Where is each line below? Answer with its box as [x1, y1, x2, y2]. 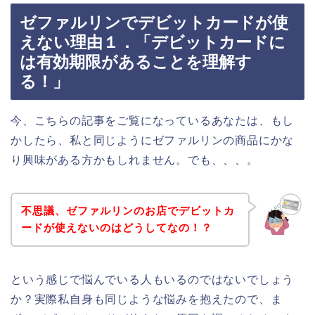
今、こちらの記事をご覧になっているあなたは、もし [11, 114, 295, 127]
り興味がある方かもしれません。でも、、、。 [11, 153, 259, 166]
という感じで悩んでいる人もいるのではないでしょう [11, 274, 295, 286]
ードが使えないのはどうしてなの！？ [20, 221, 212, 234]
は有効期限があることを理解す [20, 52, 252, 71]
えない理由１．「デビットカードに [20, 32, 285, 51]
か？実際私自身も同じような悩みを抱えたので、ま [11, 293, 283, 306]
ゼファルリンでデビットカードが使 [20, 13, 288, 32]
